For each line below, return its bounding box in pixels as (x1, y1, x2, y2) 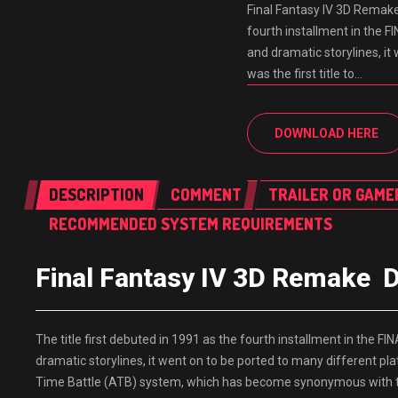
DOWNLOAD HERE (275, 126, 379, 140)
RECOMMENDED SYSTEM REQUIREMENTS (49, 214, 332, 234)
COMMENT (171, 185, 242, 204)
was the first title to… (247, 67, 363, 81)
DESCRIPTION (49, 185, 144, 204)
